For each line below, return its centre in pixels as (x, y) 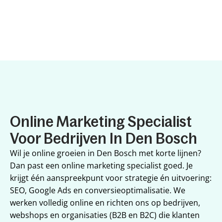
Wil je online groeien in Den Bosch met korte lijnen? (106, 153)
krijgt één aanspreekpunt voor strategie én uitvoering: (111, 178)
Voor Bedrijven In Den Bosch (104, 139)
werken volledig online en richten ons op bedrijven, (105, 203)
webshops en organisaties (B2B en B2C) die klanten (105, 215)
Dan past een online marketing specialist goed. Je (101, 166)
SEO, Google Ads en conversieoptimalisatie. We (98, 190)
